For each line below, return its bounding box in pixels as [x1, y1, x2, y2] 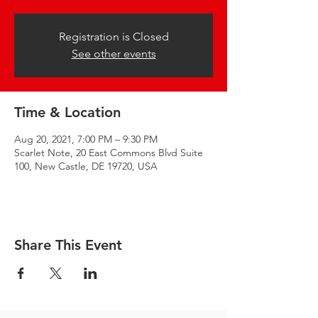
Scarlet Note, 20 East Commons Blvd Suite [14, 146, 203, 159]
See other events [71, 47, 156, 60]
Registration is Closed [58, 30, 169, 43]
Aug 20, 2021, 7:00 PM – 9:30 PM [14, 133, 158, 146]
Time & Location [14, 104, 121, 121]
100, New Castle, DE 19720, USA [14, 160, 158, 172]
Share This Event [14, 236, 122, 253]
